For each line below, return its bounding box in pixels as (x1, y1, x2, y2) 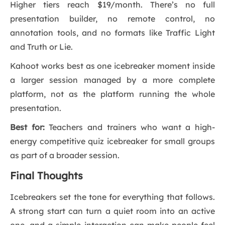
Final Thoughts (10, 169, 83, 182)
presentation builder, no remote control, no (10, 14, 215, 24)
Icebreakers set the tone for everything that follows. (10, 192, 215, 202)
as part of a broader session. (10, 150, 120, 161)
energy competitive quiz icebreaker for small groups (10, 136, 215, 147)
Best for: (10, 122, 45, 133)
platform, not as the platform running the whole (10, 89, 215, 99)
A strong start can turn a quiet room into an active (10, 206, 215, 216)
